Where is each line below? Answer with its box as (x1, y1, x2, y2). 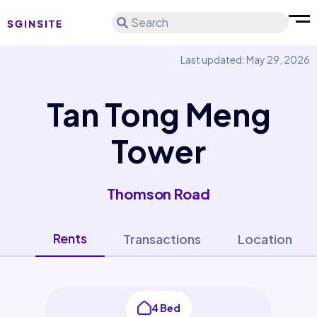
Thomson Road (107, 185, 210, 202)
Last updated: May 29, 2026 (180, 53, 310, 66)
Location (237, 231, 292, 247)
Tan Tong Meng (46, 94, 271, 134)
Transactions (122, 231, 201, 247)
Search (131, 15, 168, 30)
